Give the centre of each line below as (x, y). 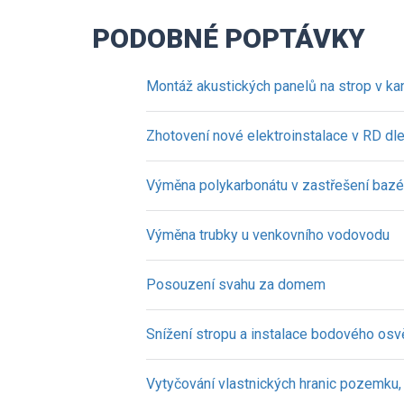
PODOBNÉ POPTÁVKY (229, 38)
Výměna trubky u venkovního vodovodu (268, 235)
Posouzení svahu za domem (236, 285)
